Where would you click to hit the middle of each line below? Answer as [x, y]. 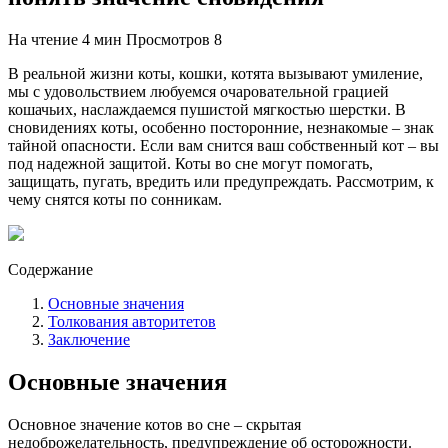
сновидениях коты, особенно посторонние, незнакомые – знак [221, 127]
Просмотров [168, 39]
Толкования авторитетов [132, 321]
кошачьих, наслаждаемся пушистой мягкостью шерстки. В [207, 109]
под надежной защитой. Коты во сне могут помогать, [190, 163]
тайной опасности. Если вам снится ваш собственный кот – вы [223, 145]
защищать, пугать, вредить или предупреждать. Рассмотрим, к [221, 181]
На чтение [43, 39]
